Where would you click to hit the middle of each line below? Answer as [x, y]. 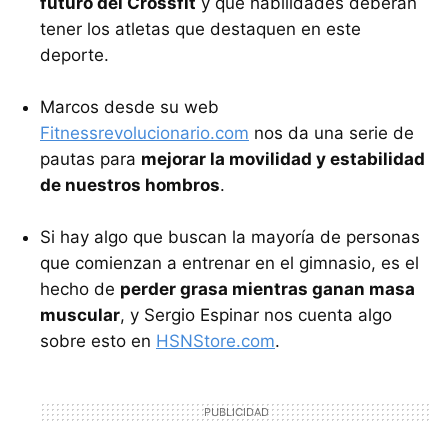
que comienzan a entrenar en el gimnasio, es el [229, 262]
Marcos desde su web [129, 106]
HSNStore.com [215, 340]
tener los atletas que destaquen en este [200, 28]
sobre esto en [98, 340]
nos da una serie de [331, 132]
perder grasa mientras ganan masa [267, 288]
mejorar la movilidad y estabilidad [283, 158]
